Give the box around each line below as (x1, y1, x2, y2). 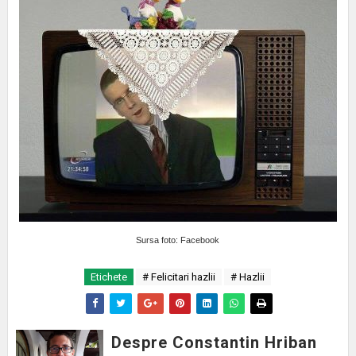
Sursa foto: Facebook (136, 235, 220, 246)
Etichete (91, 271, 128, 284)
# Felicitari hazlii (142, 271, 216, 284)
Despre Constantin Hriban (110, 333, 317, 353)
